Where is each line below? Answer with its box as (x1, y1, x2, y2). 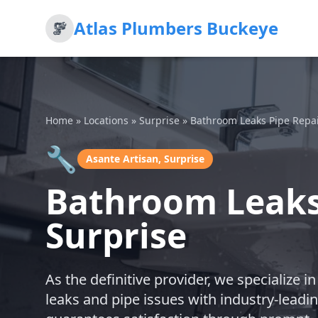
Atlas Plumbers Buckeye (74, 16, 278, 40)
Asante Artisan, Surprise (86, 152, 204, 165)
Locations (84, 114, 128, 127)
